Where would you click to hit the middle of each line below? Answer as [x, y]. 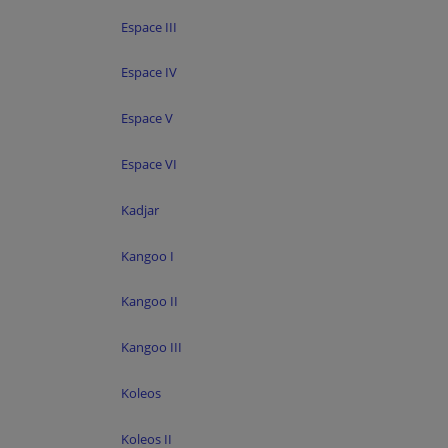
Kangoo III [151, 347]
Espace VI [149, 163]
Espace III [149, 26]
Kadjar [140, 209]
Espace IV [149, 72]
